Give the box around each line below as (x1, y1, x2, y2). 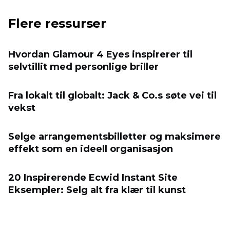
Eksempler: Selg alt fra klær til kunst (8, 184, 186, 196)
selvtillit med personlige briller (8, 61, 159, 73)
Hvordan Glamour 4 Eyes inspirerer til (8, 49, 193, 61)
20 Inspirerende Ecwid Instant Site (8, 172, 178, 184)
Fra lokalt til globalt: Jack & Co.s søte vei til (8, 90, 217, 102)
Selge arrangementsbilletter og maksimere (8, 131, 221, 143)
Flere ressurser (8, 16, 106, 31)
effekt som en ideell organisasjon (8, 143, 173, 155)
